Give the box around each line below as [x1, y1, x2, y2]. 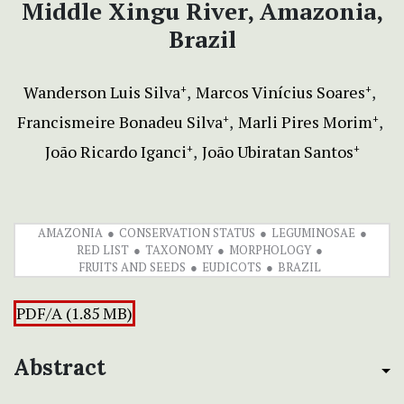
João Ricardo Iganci [44, 141, 187, 163]
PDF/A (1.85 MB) [16, 303, 133, 325]
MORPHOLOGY [229, 242, 311, 259]
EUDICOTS [202, 259, 262, 276]
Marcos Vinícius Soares [196, 81, 365, 104]
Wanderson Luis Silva [23, 81, 180, 104]
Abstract [14, 353, 106, 382]
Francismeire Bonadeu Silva [16, 111, 223, 133]
